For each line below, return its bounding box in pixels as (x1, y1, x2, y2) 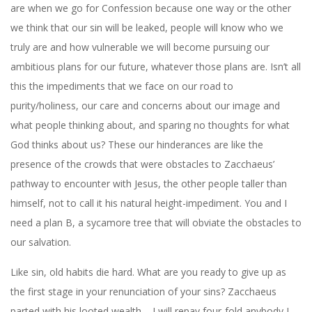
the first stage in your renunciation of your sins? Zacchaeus (10, 284, 276, 298)
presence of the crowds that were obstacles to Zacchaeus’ (10, 157, 274, 171)
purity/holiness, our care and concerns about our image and (10, 98, 280, 112)
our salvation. (10, 235, 71, 249)
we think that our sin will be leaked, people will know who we (10, 20, 283, 34)
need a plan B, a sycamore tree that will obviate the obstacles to (10, 215, 302, 229)
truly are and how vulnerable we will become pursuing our (10, 40, 270, 54)
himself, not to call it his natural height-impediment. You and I (10, 196, 287, 210)
